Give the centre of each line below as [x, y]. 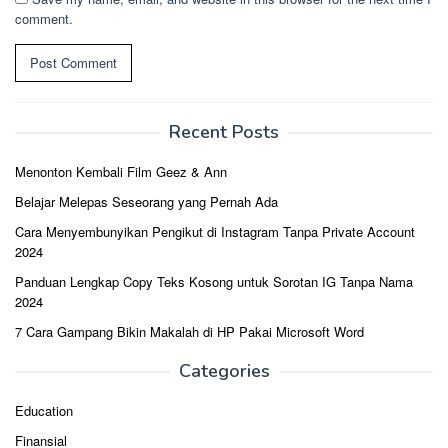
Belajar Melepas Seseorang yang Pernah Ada [146, 201]
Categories [224, 370]
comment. [44, 18]
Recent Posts [224, 131]
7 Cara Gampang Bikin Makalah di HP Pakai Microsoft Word [189, 331]
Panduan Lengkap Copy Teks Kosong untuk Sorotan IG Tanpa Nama [214, 281]
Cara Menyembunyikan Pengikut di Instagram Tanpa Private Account [215, 231]
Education [44, 410]
